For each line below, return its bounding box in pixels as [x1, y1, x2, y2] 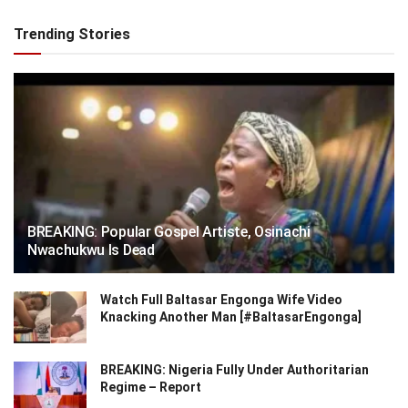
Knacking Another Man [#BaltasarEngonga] [100, 309, 362, 324]
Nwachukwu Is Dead [27, 240, 155, 259]
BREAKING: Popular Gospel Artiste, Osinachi [27, 222, 311, 240]
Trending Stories [14, 25, 130, 43]
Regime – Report [100, 379, 201, 394]
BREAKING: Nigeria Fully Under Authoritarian [100, 362, 369, 377]
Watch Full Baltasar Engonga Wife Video [100, 291, 342, 307]
